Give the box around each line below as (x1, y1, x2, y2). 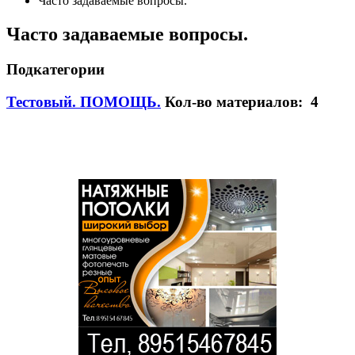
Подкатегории (6, 60, 105, 78)
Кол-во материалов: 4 (165, 93, 319, 110)
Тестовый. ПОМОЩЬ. (6, 93, 161, 110)
